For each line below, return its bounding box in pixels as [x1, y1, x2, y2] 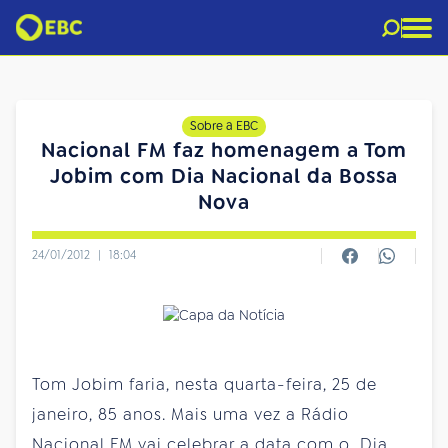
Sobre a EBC [190, 118, 258, 134]
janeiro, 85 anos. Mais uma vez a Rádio [32, 403, 349, 425]
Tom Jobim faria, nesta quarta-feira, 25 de [32, 373, 377, 395]
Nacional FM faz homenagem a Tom [41, 137, 407, 163]
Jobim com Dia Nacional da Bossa [50, 163, 398, 189]
